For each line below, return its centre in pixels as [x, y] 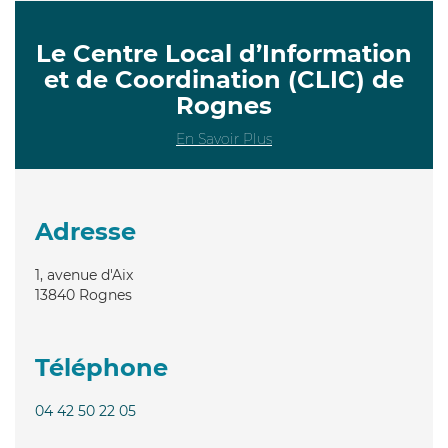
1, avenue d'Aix [84, 274]
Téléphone [101, 367]
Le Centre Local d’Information [224, 53]
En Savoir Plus [224, 138]
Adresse [85, 231]
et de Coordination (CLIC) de [224, 79]
